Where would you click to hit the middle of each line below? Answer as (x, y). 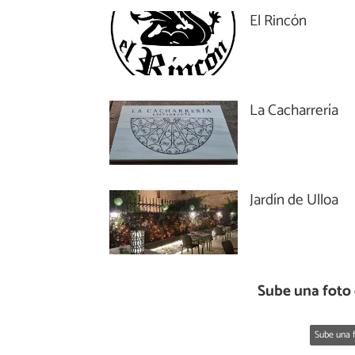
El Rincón (279, 21)
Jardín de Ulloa (294, 200)
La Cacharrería (294, 110)
